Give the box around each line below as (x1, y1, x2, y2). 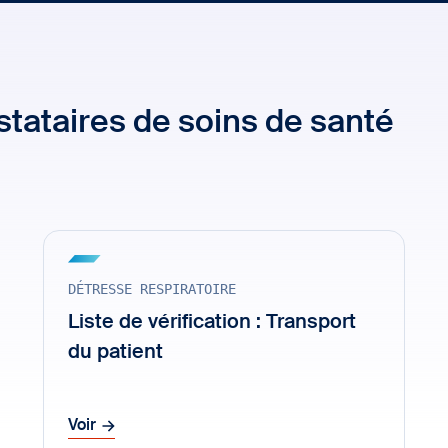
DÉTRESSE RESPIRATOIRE (67, 281, 236, 297)
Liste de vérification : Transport (67, 313, 356, 333)
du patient (67, 343, 163, 363)
